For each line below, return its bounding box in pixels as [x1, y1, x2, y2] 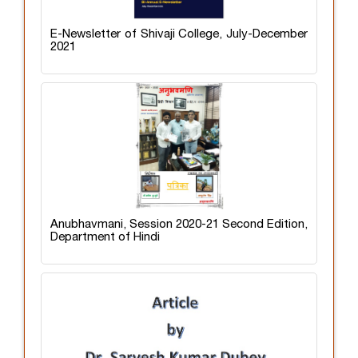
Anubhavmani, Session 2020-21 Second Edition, [50, 218, 308, 230]
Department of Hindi [50, 231, 160, 243]
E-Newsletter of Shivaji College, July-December [50, 28, 308, 40]
